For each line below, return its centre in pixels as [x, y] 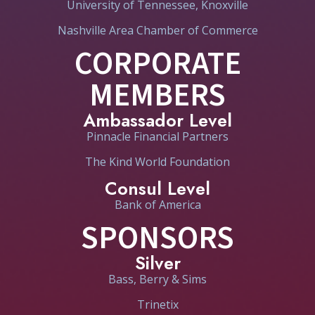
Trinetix [157, 304]
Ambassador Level [157, 120]
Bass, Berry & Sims [157, 279]
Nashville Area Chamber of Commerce [157, 30]
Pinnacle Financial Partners [157, 136]
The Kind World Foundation [157, 161]
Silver [157, 263]
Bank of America [157, 204]
